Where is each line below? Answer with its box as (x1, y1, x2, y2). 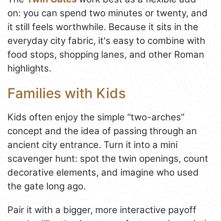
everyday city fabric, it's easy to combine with (7, 35, 205, 46)
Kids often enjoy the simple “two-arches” (7, 111, 184, 123)
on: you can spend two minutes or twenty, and (7, 7, 208, 19)
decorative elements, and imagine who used (7, 167, 199, 179)
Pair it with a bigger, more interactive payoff (7, 204, 196, 216)
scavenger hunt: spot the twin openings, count (7, 153, 208, 165)
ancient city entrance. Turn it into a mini (7, 139, 178, 151)
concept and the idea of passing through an (7, 125, 197, 137)
